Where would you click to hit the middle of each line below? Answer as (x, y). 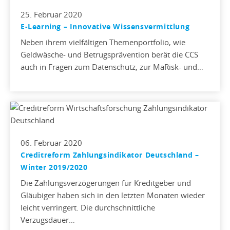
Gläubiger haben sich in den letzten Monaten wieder (113, 195)
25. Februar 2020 (51, 15)
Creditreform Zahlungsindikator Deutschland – (110, 155)
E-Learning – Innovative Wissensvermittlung (105, 27)
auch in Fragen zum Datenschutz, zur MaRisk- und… (112, 67)
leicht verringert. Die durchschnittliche (88, 208)
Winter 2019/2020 (54, 167)
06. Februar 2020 (51, 143)
